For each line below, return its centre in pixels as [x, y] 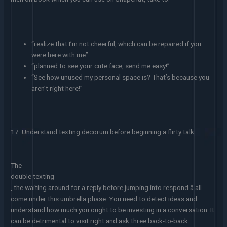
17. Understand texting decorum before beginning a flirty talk [103, 132]
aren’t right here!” [57, 88]
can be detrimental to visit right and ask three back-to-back [100, 221]
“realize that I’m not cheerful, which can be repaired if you [117, 43]
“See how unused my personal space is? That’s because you [121, 77]
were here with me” [60, 54]
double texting [33, 177]
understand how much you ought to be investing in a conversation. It [113, 210]
